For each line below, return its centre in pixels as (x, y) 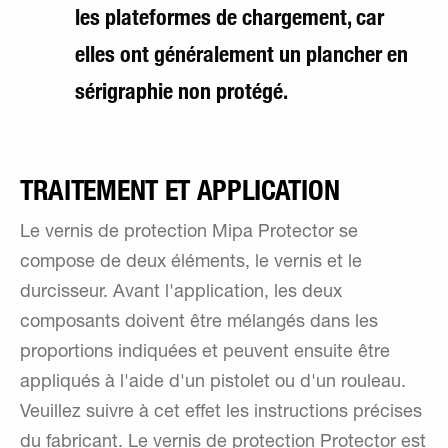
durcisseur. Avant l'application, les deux (181, 293)
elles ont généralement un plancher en (241, 54)
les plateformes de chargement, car (229, 17)
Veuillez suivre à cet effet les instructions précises (221, 413)
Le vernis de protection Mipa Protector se (189, 233)
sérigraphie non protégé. (181, 91)
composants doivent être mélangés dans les (199, 323)
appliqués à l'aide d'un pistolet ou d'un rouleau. (213, 383)
